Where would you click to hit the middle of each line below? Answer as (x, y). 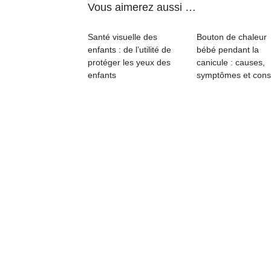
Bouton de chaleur (232, 37)
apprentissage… (174, 34)
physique (160, 9)
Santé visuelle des (122, 37)
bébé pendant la (228, 50)
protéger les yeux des (129, 62)
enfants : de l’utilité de (129, 50)
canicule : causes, (231, 62)
